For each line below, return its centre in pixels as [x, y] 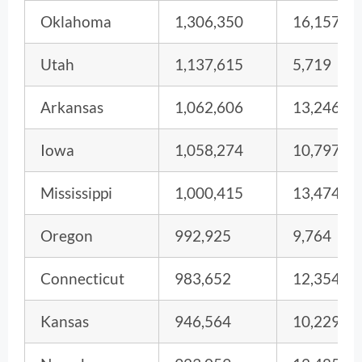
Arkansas [72, 107]
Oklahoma [76, 21]
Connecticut [82, 278]
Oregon [67, 235]
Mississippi [76, 192]
